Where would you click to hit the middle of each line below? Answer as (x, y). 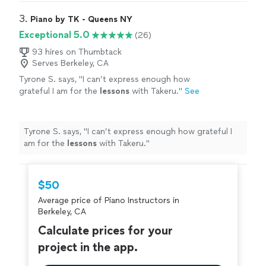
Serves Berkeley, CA (70, 64)
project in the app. (88, 247)
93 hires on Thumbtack (77, 52)
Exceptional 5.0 (54, 35)
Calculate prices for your (105, 231)
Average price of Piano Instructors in (109, 201)
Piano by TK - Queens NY (81, 20)
